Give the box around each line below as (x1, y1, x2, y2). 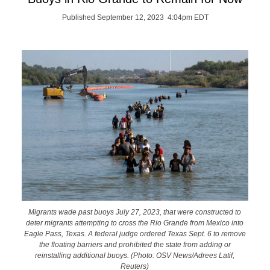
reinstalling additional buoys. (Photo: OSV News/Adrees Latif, (35, 251, 235, 259)
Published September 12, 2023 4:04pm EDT (61, 13, 209, 22)
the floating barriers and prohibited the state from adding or (39, 240, 231, 248)
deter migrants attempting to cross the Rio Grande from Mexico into (26, 218, 244, 227)
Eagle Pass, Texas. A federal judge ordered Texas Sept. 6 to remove (24, 229, 246, 237)
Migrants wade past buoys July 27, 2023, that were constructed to (28, 207, 242, 216)
